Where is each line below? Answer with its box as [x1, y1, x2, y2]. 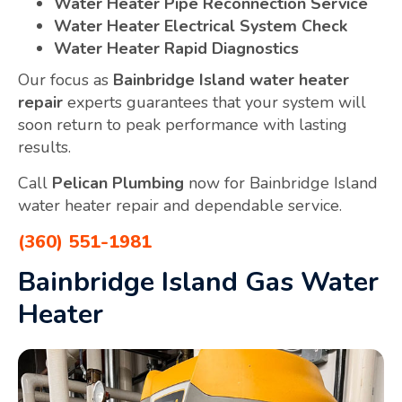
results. [18, 136, 71, 159]
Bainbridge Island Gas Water [18, 264, 379, 301]
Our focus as [18, 69, 113, 92]
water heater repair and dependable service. [18, 195, 342, 217]
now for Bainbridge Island [184, 172, 378, 195]
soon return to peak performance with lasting [18, 114, 347, 136]
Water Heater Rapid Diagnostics [54, 38, 299, 60]
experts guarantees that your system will [63, 92, 366, 114]
